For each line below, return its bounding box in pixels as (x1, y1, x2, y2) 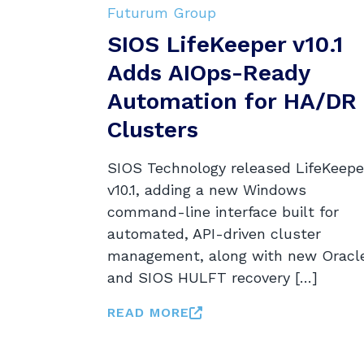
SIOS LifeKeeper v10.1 (106, 30, 343, 58)
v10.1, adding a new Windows (106, 180, 306, 198)
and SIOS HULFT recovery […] (106, 268, 318, 286)
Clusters (106, 115, 198, 143)
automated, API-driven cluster (106, 224, 321, 242)
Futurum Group (106, 3, 216, 21)
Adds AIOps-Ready (106, 58, 310, 86)
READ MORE (106, 304, 189, 320)
